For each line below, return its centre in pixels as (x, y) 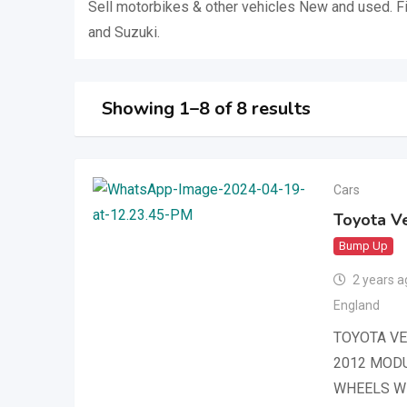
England (357, 306)
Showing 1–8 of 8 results (206, 109)
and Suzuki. (124, 32)
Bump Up (363, 246)
